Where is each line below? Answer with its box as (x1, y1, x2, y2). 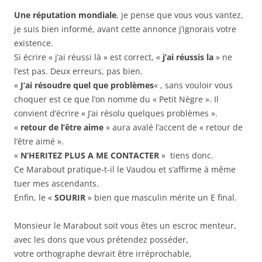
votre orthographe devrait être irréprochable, (14, 248, 192, 260)
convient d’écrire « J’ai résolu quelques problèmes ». (14, 108, 218, 119)
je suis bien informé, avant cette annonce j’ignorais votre (14, 23, 236, 35)
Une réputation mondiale (14, 9, 116, 21)
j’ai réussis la (163, 51, 213, 63)
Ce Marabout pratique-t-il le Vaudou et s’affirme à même (14, 164, 236, 175)
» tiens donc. (159, 150, 213, 161)
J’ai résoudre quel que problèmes (20, 80, 154, 91)
